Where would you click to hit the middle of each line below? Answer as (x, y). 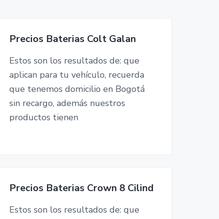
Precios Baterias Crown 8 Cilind (81, 188)
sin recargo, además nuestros (67, 103)
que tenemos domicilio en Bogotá (77, 89)
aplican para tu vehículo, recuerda (77, 75)
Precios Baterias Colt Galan (72, 39)
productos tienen (44, 117)
